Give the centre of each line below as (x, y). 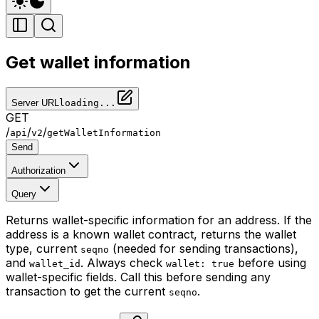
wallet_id (55, 263)
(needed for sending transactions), (204, 248)
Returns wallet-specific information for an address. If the (159, 220)
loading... (88, 103)
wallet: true (200, 263)
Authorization (38, 170)
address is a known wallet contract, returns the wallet (151, 234)
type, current (43, 248)
